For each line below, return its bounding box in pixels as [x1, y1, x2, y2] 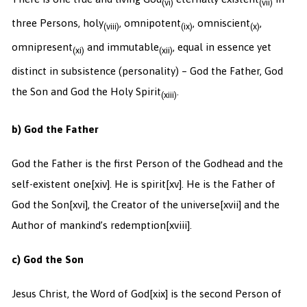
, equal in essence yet [172, 41, 271, 53]
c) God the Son [11, 254, 84, 266]
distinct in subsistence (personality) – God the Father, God [11, 65, 283, 77]
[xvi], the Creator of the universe [69, 199, 220, 211]
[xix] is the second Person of [149, 288, 282, 300]
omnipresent [11, 41, 73, 53]
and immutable [84, 41, 159, 53]
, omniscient [192, 17, 250, 29]
